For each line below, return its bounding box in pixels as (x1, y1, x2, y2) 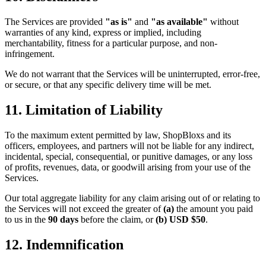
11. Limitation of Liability (5, 102, 163, 118)
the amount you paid (174, 203, 253, 214)
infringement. (5, 48, 55, 59)
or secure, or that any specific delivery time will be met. (5, 79, 211, 90)
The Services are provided (5, 16, 105, 27)
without (208, 16, 239, 27)
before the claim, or (81, 214, 156, 224)
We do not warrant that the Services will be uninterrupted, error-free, (5, 68, 260, 79)
